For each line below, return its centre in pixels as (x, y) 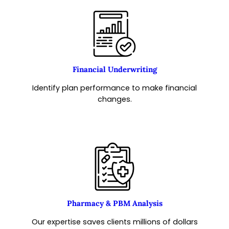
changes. (114, 99)
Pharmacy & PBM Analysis (114, 203)
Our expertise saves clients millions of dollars (114, 222)
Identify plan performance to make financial (114, 88)
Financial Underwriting (114, 69)
